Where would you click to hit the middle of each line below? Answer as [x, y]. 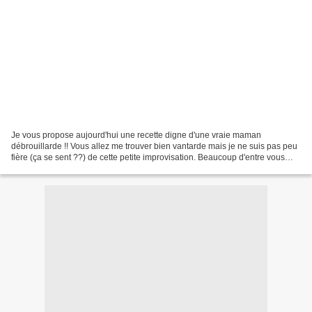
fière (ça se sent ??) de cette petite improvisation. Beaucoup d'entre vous [148, 157]
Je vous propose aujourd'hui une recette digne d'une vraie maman [136, 135]
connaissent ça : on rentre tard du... [77, 168]
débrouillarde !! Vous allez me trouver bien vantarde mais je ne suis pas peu [154, 146]
